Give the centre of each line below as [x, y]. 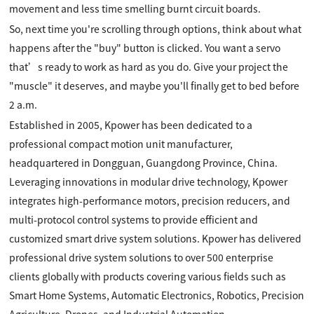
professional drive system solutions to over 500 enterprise [142, 257]
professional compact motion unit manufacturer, [121, 143]
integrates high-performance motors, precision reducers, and [150, 200]
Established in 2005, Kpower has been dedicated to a [131, 124]
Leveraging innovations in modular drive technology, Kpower [149, 181]
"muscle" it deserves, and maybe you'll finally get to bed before [155, 85]
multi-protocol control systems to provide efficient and [134, 219]
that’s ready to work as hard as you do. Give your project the [149, 66]
